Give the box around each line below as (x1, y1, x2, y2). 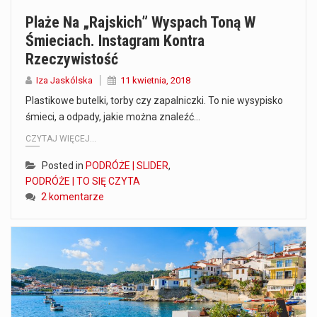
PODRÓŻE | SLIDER (86, 159, 168, 171)
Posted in (42, 159, 86, 171)
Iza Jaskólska (36, 75, 93, 86)
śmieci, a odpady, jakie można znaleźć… (25, 111, 200, 123)
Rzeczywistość (25, 50, 118, 69)
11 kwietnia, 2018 (120, 75, 190, 86)
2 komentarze (41, 190, 104, 202)
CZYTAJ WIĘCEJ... (25, 133, 96, 144)
